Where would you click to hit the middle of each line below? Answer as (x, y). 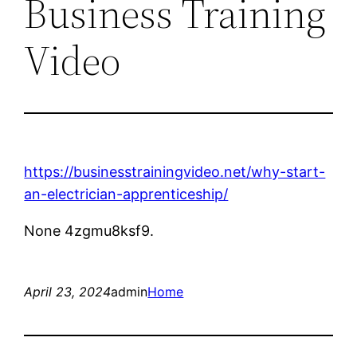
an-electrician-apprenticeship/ (126, 194)
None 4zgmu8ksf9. (89, 230)
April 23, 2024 (68, 291)
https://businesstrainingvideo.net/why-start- (175, 171)
